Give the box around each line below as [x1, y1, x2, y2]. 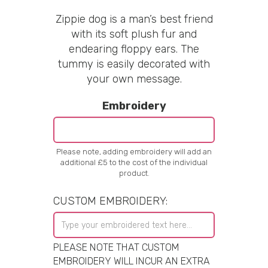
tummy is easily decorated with [58, 57, 210, 71]
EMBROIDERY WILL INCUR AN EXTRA [53, 255, 210, 267]
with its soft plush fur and [71, 28, 197, 41]
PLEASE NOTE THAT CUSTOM [53, 242, 179, 253]
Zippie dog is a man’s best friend [55, 13, 213, 26]
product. [118, 169, 150, 178]
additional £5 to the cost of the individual [60, 158, 208, 167]
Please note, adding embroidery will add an [56, 147, 212, 156]
